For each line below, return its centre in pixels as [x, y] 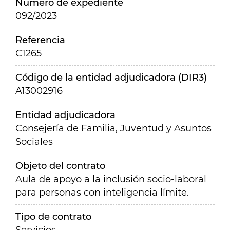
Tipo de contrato [53, 217]
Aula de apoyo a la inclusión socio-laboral [111, 179]
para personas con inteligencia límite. [102, 193]
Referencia [40, 40]
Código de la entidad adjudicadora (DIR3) [111, 78]
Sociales [34, 142]
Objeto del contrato [60, 166]
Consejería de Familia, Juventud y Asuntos [113, 128]
